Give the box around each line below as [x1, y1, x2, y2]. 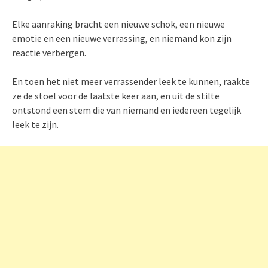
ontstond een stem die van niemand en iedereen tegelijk [12, 104, 241, 116]
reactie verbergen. [12, 47, 86, 59]
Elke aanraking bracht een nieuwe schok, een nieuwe [12, 18, 225, 30]
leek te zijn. [12, 118, 59, 130]
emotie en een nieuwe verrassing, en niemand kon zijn [12, 32, 232, 44]
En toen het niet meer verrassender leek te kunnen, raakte [12, 75, 250, 87]
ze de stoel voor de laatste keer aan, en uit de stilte [12, 90, 220, 102]
